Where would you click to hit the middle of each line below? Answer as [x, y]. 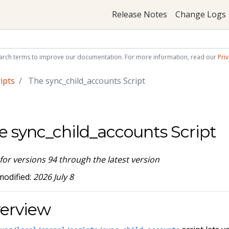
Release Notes [139, 15]
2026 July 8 [54, 177]
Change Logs [200, 15]
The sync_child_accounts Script [85, 81]
